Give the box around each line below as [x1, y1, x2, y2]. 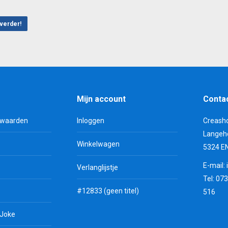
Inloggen [76, 116, 104, 125]
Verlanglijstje [76, 163, 118, 172]
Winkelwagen [76, 139, 120, 148]
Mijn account [76, 94, 126, 104]
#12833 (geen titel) [76, 186, 139, 195]
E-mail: [203, 161, 226, 169]
